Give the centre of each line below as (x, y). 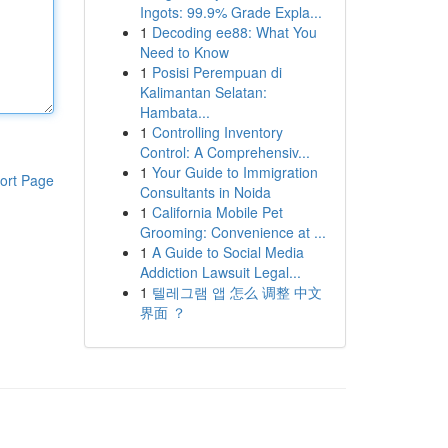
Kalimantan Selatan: (203, 92)
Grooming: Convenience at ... (232, 232)
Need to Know (184, 52)
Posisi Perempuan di (216, 72)
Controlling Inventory (217, 132)
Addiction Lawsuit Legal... (220, 272)
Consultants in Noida (205, 192)
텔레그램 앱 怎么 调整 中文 (236, 292)
